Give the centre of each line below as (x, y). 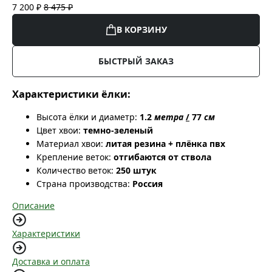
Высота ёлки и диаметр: (87, 117)
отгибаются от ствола (162, 157)
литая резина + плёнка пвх (165, 143)
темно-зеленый (118, 130)
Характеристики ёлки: (71, 94)
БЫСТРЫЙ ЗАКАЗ (136, 61)
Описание (33, 205)
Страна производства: (83, 183)
